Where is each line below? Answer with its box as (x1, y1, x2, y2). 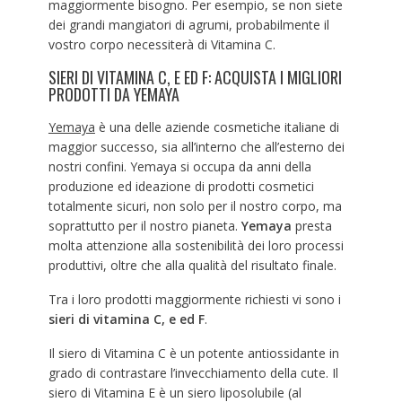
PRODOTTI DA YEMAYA (48, 83, 179, 107)
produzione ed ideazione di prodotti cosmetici (48, 178, 314, 196)
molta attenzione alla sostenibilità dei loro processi (48, 237, 344, 255)
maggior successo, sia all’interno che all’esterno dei (48, 138, 345, 156)
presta (291, 217, 332, 235)
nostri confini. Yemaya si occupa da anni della (48, 158, 311, 176)
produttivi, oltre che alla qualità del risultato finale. (48, 257, 336, 275)
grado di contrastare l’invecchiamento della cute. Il (48, 364, 338, 382)
